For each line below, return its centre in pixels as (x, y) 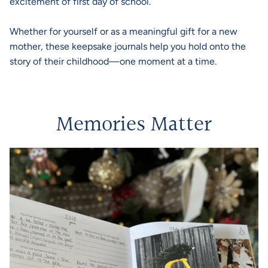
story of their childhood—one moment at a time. (113, 61)
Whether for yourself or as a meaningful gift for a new (124, 31)
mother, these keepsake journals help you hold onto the (128, 46)
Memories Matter (134, 125)
